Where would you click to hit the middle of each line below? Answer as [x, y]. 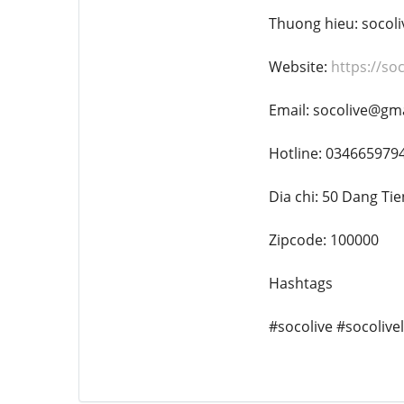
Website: [299, 66]
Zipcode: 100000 [323, 239]
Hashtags [300, 283]
